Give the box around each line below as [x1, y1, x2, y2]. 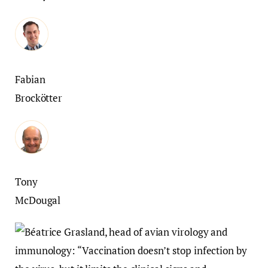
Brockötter [15, 90, 63, 105]
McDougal [15, 193, 61, 207]
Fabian [15, 72, 45, 86]
